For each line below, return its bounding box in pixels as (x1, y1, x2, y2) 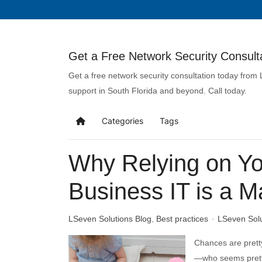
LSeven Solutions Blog (68, 213, 151, 223)
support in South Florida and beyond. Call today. (68, 85, 247, 95)
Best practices (156, 213, 208, 223)
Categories (102, 115, 143, 126)
